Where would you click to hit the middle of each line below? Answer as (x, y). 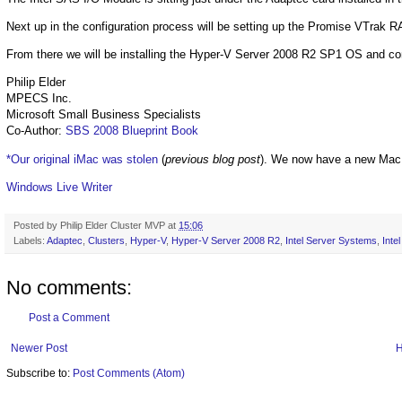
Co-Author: (36, 131)
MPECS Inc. (39, 99)
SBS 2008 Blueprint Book (132, 131)
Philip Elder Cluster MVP (113, 225)
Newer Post (39, 348)
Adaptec (65, 240)
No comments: (69, 287)
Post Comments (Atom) (129, 373)
